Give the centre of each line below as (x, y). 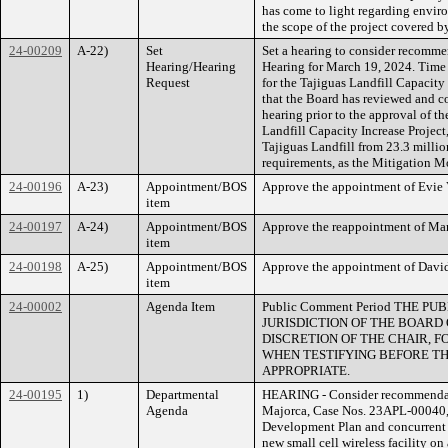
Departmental (182, 394)
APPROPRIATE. (306, 370)
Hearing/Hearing (191, 66)
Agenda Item (180, 306)
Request (168, 82)
